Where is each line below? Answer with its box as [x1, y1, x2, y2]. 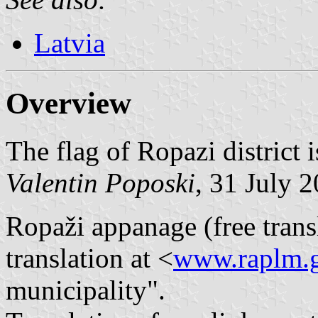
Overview [6, 86, 131, 120]
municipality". [6, 274, 165, 305]
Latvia [34, 27, 105, 58]
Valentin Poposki [6, 167, 195, 198]
